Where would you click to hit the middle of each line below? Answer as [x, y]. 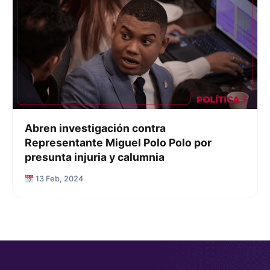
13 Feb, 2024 [58, 179]
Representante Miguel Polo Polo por [118, 143]
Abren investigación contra [95, 128]
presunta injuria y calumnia [95, 157]
